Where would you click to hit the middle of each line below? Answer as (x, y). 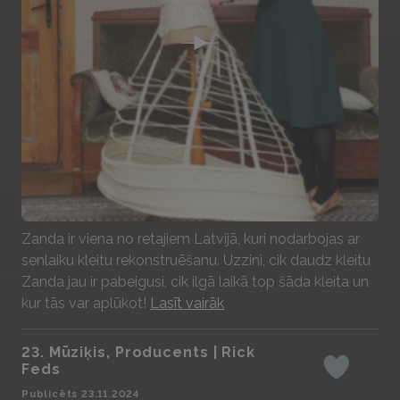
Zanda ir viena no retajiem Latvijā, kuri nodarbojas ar (191, 239)
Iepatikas (364, 376)
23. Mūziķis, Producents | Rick (138, 352)
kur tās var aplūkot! (86, 303)
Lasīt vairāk (187, 303)
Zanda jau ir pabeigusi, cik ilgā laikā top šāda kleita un (195, 282)
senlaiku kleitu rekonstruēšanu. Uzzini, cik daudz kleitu (196, 260)
